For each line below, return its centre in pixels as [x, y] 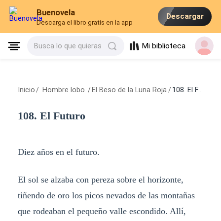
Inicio [26, 90]
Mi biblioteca [164, 46]
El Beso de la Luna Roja [129, 90]
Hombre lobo [63, 90]
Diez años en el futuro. [58, 152]
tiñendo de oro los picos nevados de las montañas [106, 195]
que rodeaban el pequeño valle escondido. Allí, [102, 211]
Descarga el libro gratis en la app [85, 23]
